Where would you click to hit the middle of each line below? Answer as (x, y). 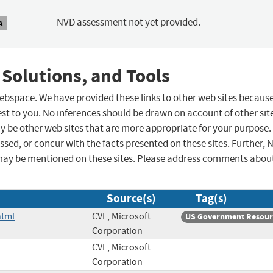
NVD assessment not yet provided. (128, 23)
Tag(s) (211, 199)
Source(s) (131, 199)
